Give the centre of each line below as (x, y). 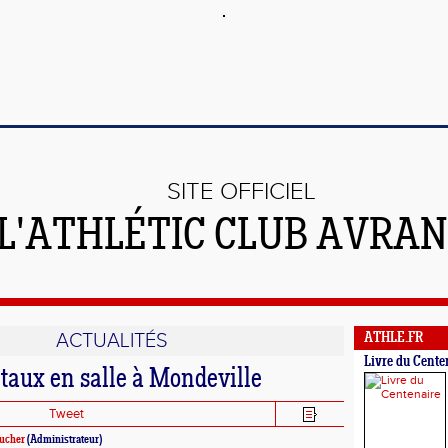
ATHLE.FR (393, 338)
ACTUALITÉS (111, 341)
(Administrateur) (63, 440)
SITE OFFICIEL (241, 192)
